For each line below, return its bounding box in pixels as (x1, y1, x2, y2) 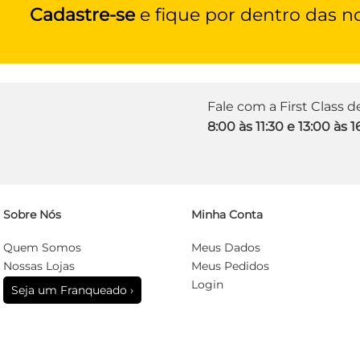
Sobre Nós (3, 207, 61, 222)
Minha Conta (190, 207, 263, 222)
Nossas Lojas (3, 259, 75, 273)
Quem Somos (3, 240, 81, 255)
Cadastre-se (30, 4, 135, 26)
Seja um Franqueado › (11, 283, 133, 297)
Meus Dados (190, 240, 260, 255)
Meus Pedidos (190, 259, 269, 273)
